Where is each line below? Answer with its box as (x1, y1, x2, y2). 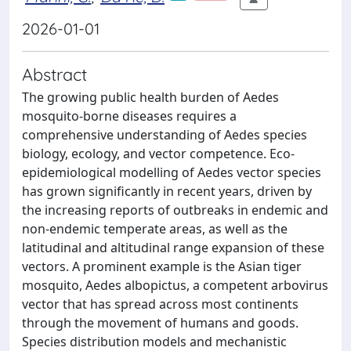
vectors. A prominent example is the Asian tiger (22, 258, 302, 275)
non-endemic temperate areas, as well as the (22, 220, 288, 237)
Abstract (22, 63, 87, 85)
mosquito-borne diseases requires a (22, 107, 237, 125)
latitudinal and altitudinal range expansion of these (22, 239, 324, 256)
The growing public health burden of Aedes (22, 89, 279, 106)
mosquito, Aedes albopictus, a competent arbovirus (22, 277, 328, 294)
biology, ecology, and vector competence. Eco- (22, 145, 295, 162)
